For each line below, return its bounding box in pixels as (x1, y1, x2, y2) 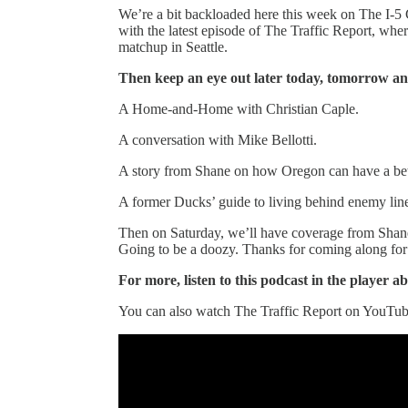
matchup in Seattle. (118, 38, 228, 55)
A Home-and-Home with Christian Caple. (118, 100, 359, 117)
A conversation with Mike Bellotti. (118, 131, 317, 148)
